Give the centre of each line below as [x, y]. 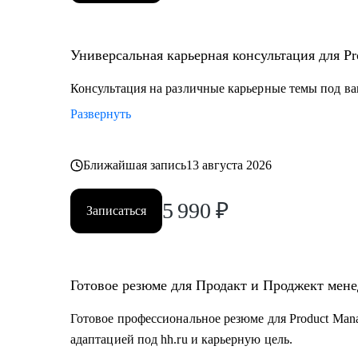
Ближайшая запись [135, 165]
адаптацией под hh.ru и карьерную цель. [182, 339]
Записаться [116, 211]
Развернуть [101, 114]
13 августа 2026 [229, 165]
